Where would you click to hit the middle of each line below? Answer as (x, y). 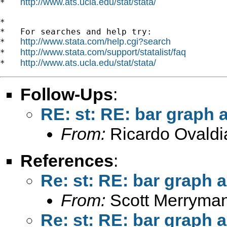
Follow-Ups (67, 94)
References (67, 160)
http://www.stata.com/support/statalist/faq (103, 52)
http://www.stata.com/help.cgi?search (96, 41)
